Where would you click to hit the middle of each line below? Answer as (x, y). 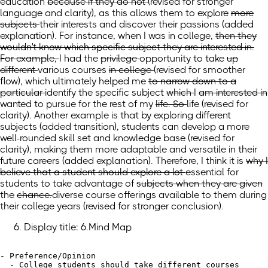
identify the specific (88, 92)
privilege (120, 58)
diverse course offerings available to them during (159, 194)
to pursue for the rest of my (95, 103)
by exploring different (186, 115)
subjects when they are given (200, 183)
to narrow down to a (192, 81)
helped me (124, 81)
